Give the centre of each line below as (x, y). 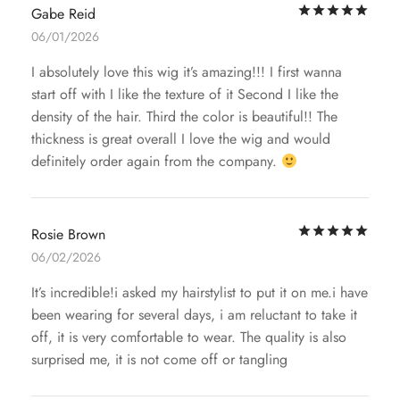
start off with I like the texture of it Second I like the (185, 95)
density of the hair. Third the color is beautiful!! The (184, 117)
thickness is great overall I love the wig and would (181, 139)
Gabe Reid (63, 14)
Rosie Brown (68, 235)
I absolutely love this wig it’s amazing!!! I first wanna (187, 72)
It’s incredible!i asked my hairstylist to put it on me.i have (200, 293)
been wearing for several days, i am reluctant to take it (194, 315)
